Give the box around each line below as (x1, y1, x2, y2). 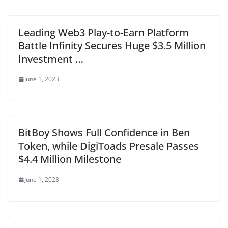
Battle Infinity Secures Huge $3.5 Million (18, 39, 206, 52)
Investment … (18, 52, 83, 66)
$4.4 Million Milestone (18, 152, 121, 166)
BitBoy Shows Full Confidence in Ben (18, 126, 190, 139)
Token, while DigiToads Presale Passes (18, 139, 199, 153)
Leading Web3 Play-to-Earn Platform (18, 25, 189, 39)
